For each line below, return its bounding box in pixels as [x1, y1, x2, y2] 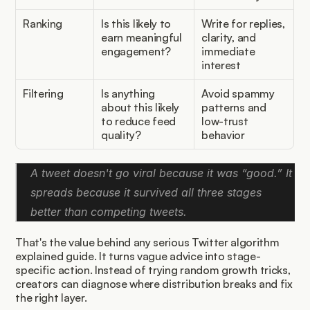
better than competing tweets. [30, 204, 188, 219]
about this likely [101, 100, 179, 114]
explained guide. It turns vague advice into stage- [15, 248, 261, 263]
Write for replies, [201, 16, 285, 30]
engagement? [101, 44, 171, 58]
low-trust [201, 113, 248, 128]
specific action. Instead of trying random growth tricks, [15, 262, 291, 277]
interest [201, 57, 241, 72]
